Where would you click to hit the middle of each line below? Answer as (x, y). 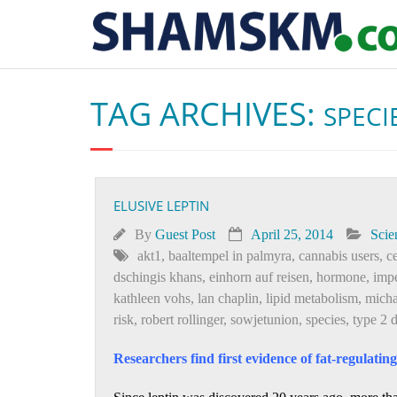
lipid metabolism (312, 298)
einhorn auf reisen (259, 277)
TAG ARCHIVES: (207, 114)
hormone (341, 277)
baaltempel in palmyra (230, 256)
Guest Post (185, 234)
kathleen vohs (152, 298)
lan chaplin (228, 298)
